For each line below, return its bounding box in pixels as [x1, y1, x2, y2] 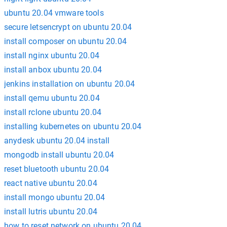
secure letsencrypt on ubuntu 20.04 [4, 22, 132, 32]
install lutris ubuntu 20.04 [4, 207, 98, 216]
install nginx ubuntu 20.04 [4, 51, 99, 60]
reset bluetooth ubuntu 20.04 [4, 164, 109, 174]
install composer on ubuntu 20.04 [4, 36, 127, 46]
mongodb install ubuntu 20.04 [4, 150, 115, 160]
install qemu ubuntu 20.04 [4, 93, 100, 103]
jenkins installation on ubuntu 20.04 [4, 79, 135, 89]
